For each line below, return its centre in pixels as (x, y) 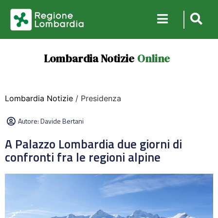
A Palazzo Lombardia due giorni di (93, 144)
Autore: (29, 121)
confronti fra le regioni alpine (83, 157)
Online (153, 58)
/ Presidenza (97, 98)
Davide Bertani (62, 121)
